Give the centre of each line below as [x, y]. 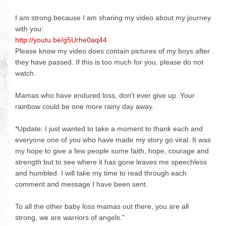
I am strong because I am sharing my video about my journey [113, 17]
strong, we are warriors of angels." [70, 217]
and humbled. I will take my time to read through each [101, 173]
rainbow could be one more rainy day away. [84, 106]
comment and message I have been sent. [81, 184]
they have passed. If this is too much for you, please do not [109, 62]
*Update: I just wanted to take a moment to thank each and [109, 128]
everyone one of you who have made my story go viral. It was [113, 139]
